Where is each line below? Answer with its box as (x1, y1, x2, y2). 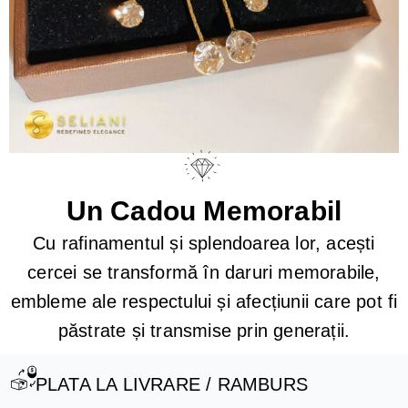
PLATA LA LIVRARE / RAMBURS (35, 374, 309, 394)
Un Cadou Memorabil (66, 196, 342, 226)
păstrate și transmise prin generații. (57, 321, 351, 341)
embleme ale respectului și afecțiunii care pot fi (10, 291, 398, 311)
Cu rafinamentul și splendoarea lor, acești (33, 233, 375, 253)
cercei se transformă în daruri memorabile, (27, 262, 381, 282)
